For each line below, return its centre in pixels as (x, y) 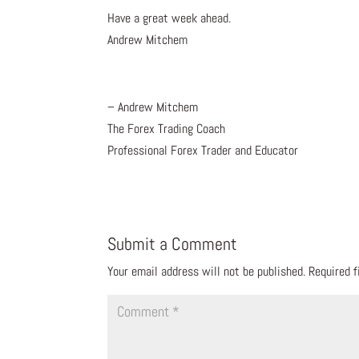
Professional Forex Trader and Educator (203, 151)
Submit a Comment (173, 244)
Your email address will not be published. (207, 272)
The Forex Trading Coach (167, 129)
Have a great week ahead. (169, 18)
